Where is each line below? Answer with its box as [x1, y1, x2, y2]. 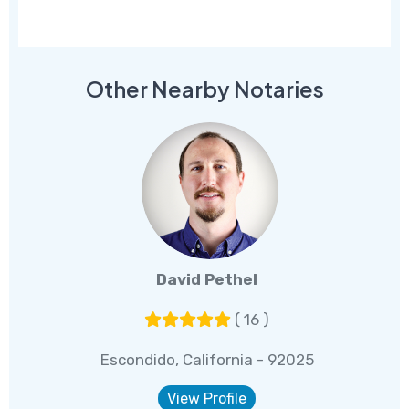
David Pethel [156, 270, 258, 289]
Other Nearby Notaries [85, 76, 324, 103]
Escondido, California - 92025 [100, 351, 314, 370]
